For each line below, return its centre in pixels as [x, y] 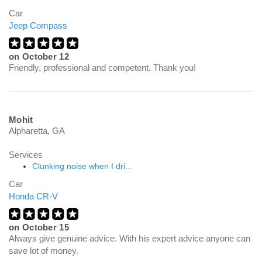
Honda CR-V [33, 196]
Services [26, 155]
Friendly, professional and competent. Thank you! [102, 68]
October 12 [45, 56]
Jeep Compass [38, 25]
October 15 [45, 227]
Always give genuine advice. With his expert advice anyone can [130, 238]
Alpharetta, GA [37, 131]
